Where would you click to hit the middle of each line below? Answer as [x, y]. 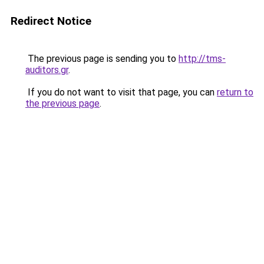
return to [235, 92]
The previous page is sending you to [102, 59]
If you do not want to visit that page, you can [121, 92]
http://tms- [202, 59]
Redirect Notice [51, 21]
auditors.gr [47, 70]
